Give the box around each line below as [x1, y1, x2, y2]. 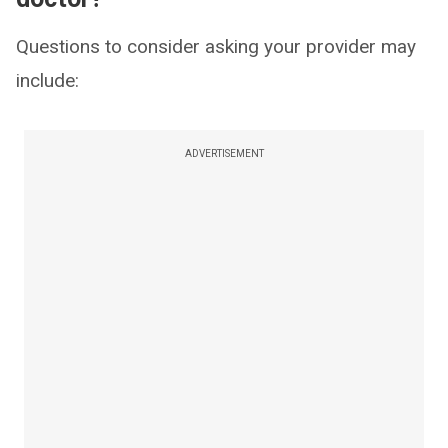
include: [16, 69, 79, 92]
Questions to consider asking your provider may [16, 35, 416, 58]
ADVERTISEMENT [184, 148, 264, 159]
